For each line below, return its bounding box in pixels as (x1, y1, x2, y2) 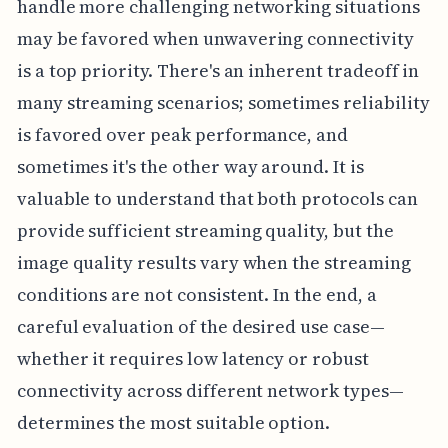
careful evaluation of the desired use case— (16, 313, 385, 339)
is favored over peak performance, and (16, 121, 349, 147)
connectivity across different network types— (16, 377, 404, 403)
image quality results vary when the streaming (16, 249, 411, 275)
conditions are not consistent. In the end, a (16, 281, 377, 307)
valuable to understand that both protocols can (16, 185, 418, 211)
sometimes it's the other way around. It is (16, 153, 364, 179)
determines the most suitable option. (16, 409, 331, 435)
